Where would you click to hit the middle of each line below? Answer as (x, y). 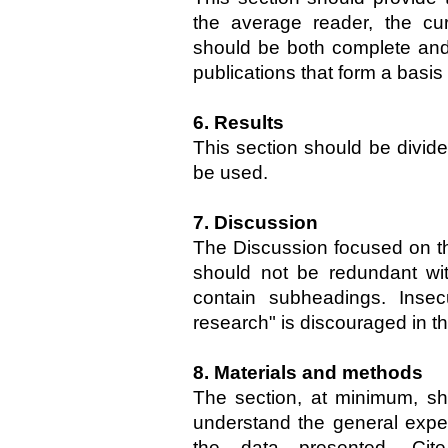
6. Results (238, 122)
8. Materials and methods (308, 372)
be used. (230, 172)
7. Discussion (255, 222)
